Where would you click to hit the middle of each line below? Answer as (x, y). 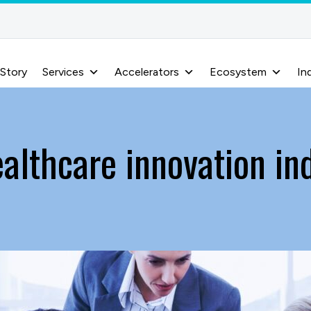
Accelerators (147, 72)
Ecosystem (238, 72)
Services (63, 72)
